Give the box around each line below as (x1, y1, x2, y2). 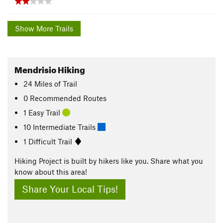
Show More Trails (36, 24, 73, 33)
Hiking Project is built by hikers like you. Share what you (14, 156, 203, 166)
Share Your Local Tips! (22, 183, 118, 195)
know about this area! (14, 167, 87, 177)
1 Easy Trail (23, 108, 63, 117)
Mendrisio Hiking (14, 62, 85, 76)
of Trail (54, 79, 78, 88)
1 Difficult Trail (23, 136, 75, 146)
